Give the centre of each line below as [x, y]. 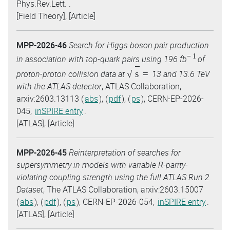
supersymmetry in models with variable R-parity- [102, 165]
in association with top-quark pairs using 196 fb [102, 59]
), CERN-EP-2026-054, [117, 202]
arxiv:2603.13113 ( [50, 99]
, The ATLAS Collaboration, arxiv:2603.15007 [123, 190]
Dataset [30, 190]
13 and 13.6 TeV [180, 74]
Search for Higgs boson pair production [139, 45]
